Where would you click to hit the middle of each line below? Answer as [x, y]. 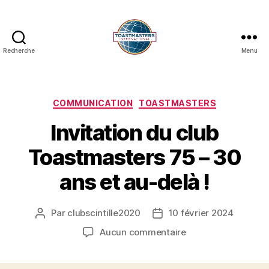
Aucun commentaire [143, 232]
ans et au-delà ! [134, 182]
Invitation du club [134, 133]
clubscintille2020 [104, 213]
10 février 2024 [201, 213]
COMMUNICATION [93, 103]
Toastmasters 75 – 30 [134, 158]
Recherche [19, 50]
